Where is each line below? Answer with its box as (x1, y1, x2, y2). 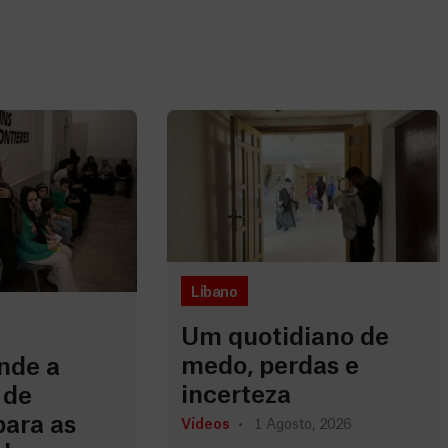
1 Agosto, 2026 (254, 418, 351, 433)
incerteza (181, 384, 291, 409)
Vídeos (181, 418, 230, 433)
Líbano (191, 286, 238, 301)
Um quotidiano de (181, 326, 389, 351)
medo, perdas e (181, 355, 359, 380)
